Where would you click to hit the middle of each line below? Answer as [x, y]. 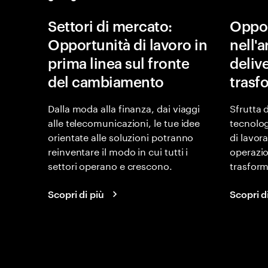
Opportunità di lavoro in [128, 44]
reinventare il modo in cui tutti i [118, 150]
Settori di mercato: [110, 26]
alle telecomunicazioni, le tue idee [124, 122]
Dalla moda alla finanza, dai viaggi [124, 107]
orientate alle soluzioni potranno [121, 136]
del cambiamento [106, 81]
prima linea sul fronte [119, 63]
